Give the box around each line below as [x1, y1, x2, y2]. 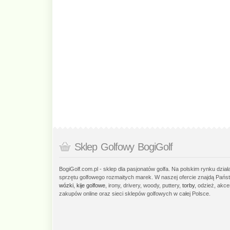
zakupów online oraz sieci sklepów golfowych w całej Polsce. [59, 190, 210, 197]
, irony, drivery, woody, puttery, [105, 182, 182, 189]
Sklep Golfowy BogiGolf [74, 141, 172, 153]
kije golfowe [76, 182, 105, 189]
